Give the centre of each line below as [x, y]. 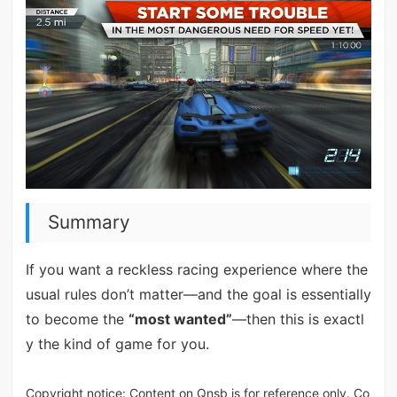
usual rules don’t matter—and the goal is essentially [198, 295]
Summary [89, 222]
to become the [77, 319]
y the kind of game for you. [117, 344]
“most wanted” [180, 319]
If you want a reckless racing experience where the [196, 270]
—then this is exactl [298, 319]
